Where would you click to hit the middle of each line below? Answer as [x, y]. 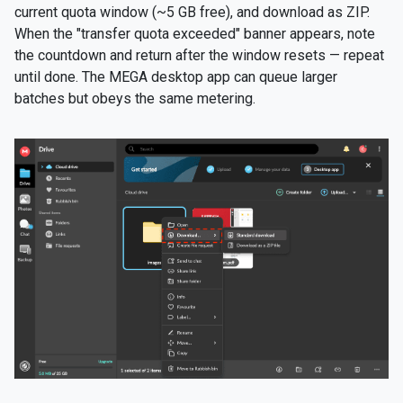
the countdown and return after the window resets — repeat [199, 55]
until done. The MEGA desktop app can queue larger [176, 77]
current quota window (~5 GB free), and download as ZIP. [192, 12]
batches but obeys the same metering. [135, 99]
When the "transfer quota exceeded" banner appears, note [195, 34]
